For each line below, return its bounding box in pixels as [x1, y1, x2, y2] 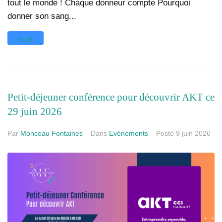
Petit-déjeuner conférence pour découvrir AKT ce [7, 91, 215, 104]
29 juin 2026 [7, 106, 62, 118]
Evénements [109, 129, 148, 138]
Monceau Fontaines [20, 129, 83, 138]
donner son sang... [7, 11, 76, 21]
